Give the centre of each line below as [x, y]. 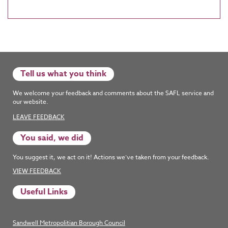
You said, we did [52, 138]
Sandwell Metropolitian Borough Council [69, 222]
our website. [31, 101]
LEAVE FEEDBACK [39, 117]
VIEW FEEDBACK [37, 170]
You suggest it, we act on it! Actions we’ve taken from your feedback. [111, 157]
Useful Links [44, 192]
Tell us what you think [63, 74]
